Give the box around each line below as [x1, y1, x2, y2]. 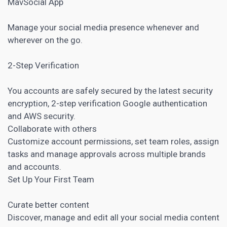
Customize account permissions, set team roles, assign [8, 136, 219, 146]
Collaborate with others [8, 123, 97, 134]
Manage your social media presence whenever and [8, 22, 199, 32]
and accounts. [8, 161, 61, 172]
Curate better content [8, 199, 89, 210]
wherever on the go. [8, 34, 83, 45]
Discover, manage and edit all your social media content [8, 212, 219, 222]
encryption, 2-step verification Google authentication [8, 98, 207, 108]
